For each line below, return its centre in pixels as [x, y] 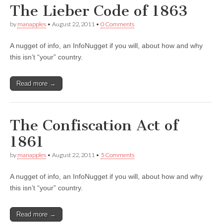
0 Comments [117, 24]
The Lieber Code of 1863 [99, 11]
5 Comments [117, 155]
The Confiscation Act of [94, 126]
